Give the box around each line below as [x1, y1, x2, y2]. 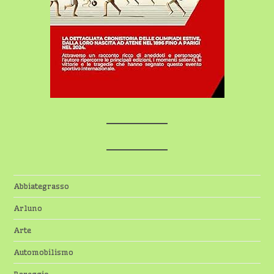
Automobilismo [13, 247, 74, 257]
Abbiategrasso [13, 181, 70, 191]
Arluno [13, 203, 43, 213]
